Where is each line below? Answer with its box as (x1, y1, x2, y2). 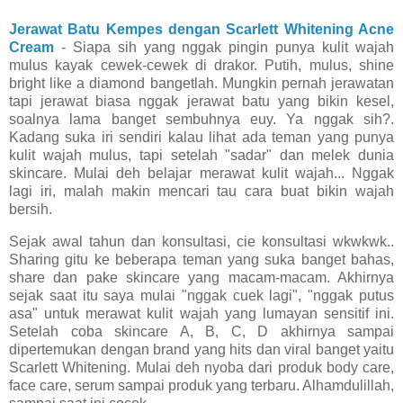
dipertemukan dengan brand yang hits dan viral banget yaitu (9, 342, 394, 357)
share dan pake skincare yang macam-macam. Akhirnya (9, 270, 394, 285)
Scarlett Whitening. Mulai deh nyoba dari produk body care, (9, 360, 394, 375)
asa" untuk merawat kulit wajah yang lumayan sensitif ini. (9, 306, 394, 321)
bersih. (9, 201, 56, 218)
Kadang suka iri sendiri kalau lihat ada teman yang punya (9, 130, 394, 146)
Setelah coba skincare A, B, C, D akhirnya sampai (9, 324, 394, 339)
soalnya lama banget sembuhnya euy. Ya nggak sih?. (9, 112, 394, 128)
